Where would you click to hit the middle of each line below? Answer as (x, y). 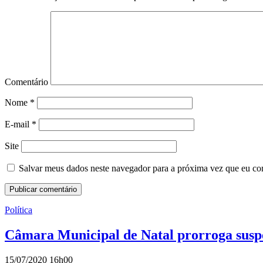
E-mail (18, 124)
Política (18, 210)
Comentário (26, 82)
